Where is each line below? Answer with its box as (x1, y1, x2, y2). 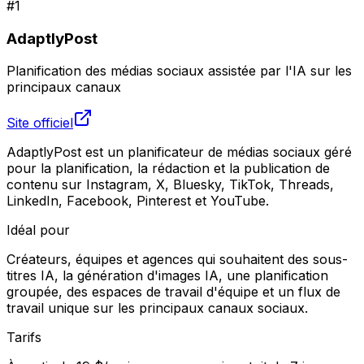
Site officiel (6, 115, 73, 132)
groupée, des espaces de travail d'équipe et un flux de (6, 284, 340, 301)
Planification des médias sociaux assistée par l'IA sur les (6, 63, 352, 80)
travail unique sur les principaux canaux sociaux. (6, 300, 308, 317)
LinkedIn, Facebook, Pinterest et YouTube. (6, 193, 269, 210)
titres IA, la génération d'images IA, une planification (6, 267, 328, 284)
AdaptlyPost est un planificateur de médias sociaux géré (6, 144, 352, 161)
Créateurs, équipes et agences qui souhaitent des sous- (6, 251, 348, 268)
